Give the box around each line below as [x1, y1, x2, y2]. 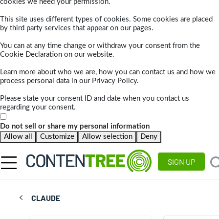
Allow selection [82, 133, 132, 141]
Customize [40, 133, 74, 141]
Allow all [4, 133, 32, 141]
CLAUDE [31, 193, 61, 203]
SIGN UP [168, 157, 195, 167]
